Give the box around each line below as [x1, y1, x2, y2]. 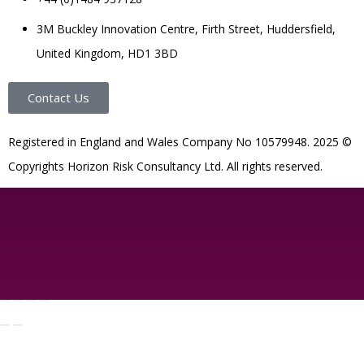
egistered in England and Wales [15, 134, 182, 149]
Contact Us [28, 89, 89, 106]
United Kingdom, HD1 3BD [37, 45, 178, 61]
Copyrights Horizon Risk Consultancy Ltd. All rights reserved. [8, 158, 323, 174]
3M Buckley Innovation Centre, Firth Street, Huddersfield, [37, 21, 336, 37]
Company [182, 134, 236, 149]
